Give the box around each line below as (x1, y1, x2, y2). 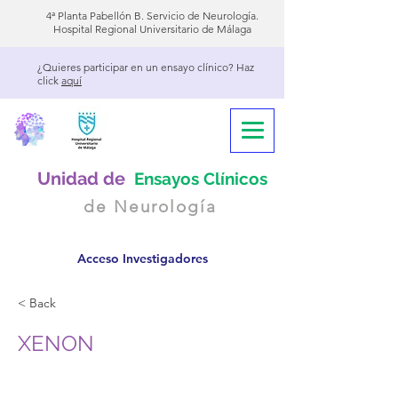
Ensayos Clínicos (134, 169, 267, 188)
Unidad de (37, 168, 130, 189)
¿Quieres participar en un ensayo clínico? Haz (37, 60, 254, 74)
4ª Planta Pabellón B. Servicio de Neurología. (45, 9, 259, 22)
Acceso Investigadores (76, 251, 208, 267)
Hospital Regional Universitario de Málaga (52, 22, 251, 36)
